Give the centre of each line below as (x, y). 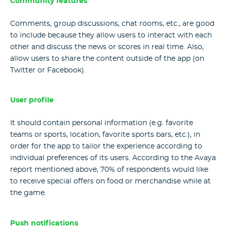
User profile (32, 101)
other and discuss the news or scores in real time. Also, (107, 47)
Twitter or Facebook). (48, 70)
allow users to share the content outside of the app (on (107, 59)
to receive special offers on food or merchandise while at (110, 181)
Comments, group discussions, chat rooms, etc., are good (112, 24)
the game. (28, 193)
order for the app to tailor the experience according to (106, 146)
